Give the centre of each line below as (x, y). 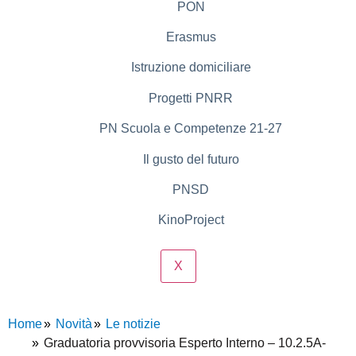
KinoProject (191, 220)
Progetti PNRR (191, 98)
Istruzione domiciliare (191, 68)
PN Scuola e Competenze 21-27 (191, 129)
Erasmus (191, 37)
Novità (74, 323)
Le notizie (133, 323)
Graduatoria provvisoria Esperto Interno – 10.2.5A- (185, 342)
